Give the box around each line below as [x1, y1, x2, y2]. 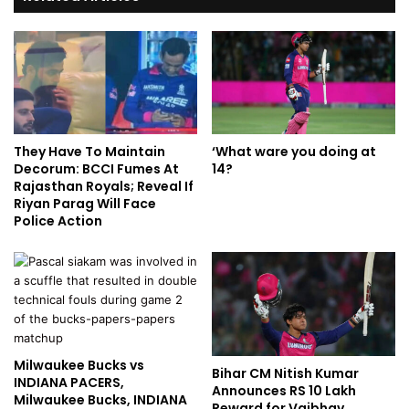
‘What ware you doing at [212, 142, 376, 162]
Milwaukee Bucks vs [14, 356, 144, 375]
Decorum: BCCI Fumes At [14, 160, 179, 179]
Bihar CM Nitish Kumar [212, 363, 359, 383]
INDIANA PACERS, [14, 373, 124, 393]
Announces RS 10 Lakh [212, 381, 356, 400]
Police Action [14, 212, 102, 231]
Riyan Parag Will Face [14, 194, 156, 214]
